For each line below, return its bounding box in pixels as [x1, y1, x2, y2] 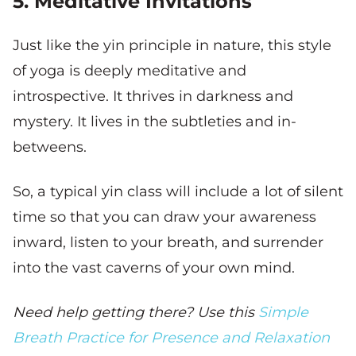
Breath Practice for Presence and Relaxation [13, 328, 330, 346]
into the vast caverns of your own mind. [13, 258, 295, 277]
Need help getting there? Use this [13, 303, 258, 321]
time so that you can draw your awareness [13, 207, 316, 226]
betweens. [13, 137, 87, 156]
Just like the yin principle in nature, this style [13, 36, 331, 54]
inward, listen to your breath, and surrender [13, 233, 323, 251]
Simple [258, 303, 308, 321]
